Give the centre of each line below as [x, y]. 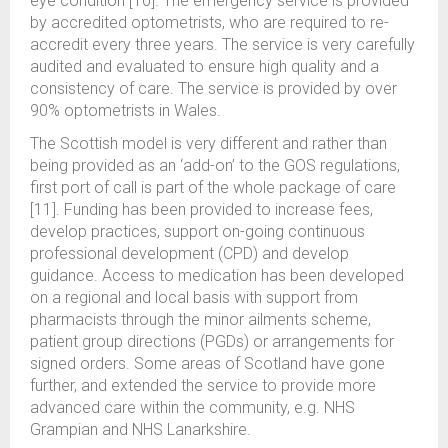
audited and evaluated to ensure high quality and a [204, 66]
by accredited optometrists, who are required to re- [209, 22]
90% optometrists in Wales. [125, 110]
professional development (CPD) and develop [189, 253]
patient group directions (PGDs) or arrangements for [212, 341]
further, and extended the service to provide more [203, 385]
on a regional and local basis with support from [194, 297]
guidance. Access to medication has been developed [217, 275]
